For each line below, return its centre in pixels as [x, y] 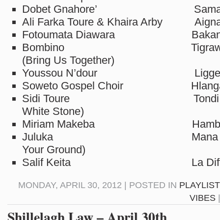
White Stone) [53, 111]
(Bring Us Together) [68, 60]
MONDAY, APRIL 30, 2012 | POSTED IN [99, 185]
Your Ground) [54, 150]
